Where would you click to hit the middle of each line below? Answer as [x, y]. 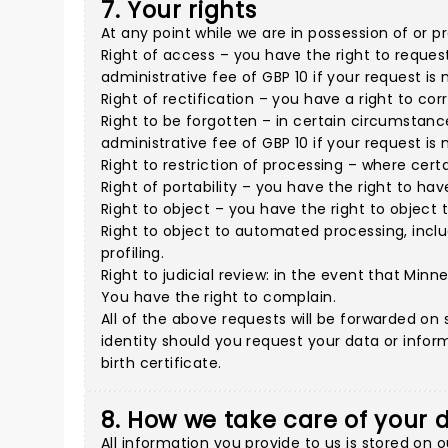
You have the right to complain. [219, 297]
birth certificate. [161, 363]
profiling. [133, 253]
